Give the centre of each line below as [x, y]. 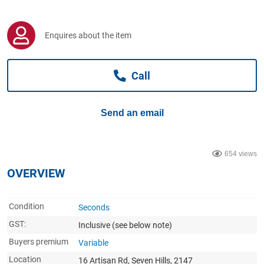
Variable [93, 243]
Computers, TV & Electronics [93, 8]
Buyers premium [39, 242]
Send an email [132, 113]
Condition [27, 206]
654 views [240, 154]
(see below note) [142, 225]
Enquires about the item [88, 35]
